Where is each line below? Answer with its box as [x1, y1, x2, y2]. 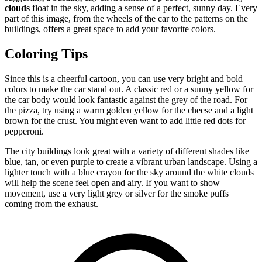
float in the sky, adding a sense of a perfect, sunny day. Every [30, 2, 257, 13]
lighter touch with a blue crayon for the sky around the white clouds [5, 167, 254, 177]
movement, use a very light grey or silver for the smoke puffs [5, 188, 229, 198]
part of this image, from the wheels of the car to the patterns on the [5, 13, 248, 23]
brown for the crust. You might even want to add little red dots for [5, 115, 246, 126]
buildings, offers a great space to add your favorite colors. [5, 23, 216, 34]
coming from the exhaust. [5, 198, 98, 209]
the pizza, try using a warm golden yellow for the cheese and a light [5, 105, 253, 115]
